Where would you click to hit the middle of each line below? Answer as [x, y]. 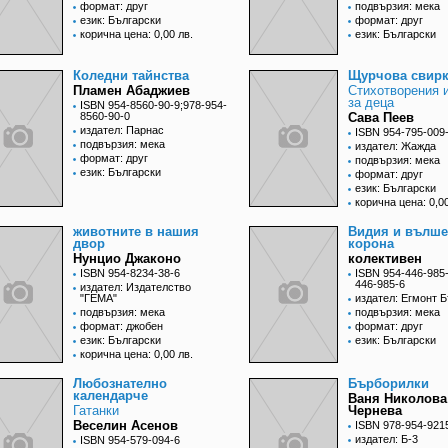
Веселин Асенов [125, 426]
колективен [385, 259]
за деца [371, 103]
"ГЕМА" [98, 298]
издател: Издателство [135, 287]
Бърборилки [388, 384]
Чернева [375, 411]
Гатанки [96, 411]
